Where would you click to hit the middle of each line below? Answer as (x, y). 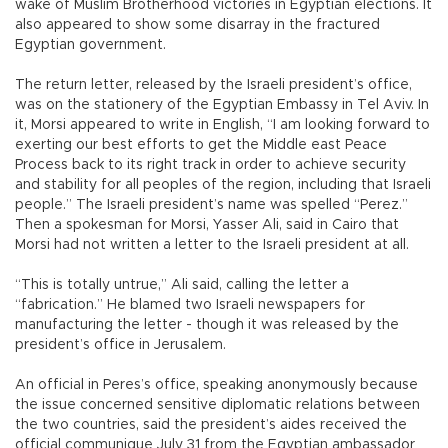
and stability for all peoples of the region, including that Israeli (223, 184)
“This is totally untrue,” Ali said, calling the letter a (182, 284)
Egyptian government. (90, 44)
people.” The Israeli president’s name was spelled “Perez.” (211, 204)
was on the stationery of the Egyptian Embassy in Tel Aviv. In (222, 104)
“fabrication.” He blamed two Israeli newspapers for (190, 304)
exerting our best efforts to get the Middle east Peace (201, 144)
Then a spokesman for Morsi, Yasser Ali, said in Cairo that (207, 224)
